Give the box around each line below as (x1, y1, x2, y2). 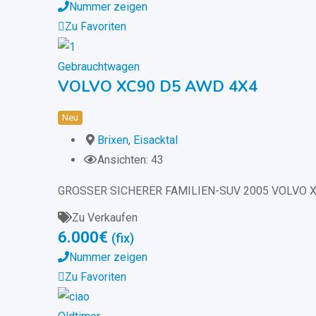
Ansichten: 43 (97, 152, 164, 166)
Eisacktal (133, 133, 178, 147)
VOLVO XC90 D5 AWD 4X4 (58, 75, 257, 97)
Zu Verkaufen (72, 210, 138, 224)
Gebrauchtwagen (58, 59, 140, 73)
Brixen (97, 133, 128, 147)
